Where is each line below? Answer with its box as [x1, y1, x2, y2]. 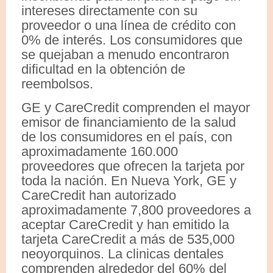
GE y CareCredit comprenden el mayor [21, 99, 250, 115]
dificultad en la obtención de [21, 61, 185, 77]
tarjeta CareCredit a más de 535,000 [21, 231, 235, 247]
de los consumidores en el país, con [21, 129, 232, 144]
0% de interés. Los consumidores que [21, 32, 243, 48]
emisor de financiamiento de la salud [21, 114, 236, 130]
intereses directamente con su [21, 2, 197, 18]
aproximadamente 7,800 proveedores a [21, 202, 251, 218]
